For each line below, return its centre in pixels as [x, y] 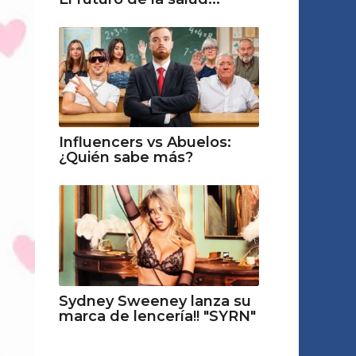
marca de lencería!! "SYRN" [157, 316]
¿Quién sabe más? [126, 158]
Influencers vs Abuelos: [145, 143]
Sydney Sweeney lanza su [155, 301]
